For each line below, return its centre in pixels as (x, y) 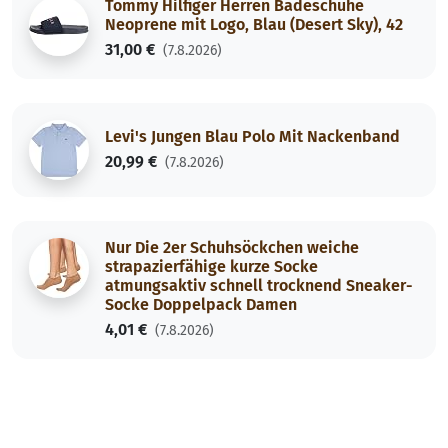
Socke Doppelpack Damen (201, 305)
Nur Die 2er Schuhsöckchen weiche (232, 248)
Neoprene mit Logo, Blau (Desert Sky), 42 (254, 25)
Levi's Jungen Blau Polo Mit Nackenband (252, 136)
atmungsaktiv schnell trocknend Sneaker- (259, 286)
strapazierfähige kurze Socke (211, 267)
